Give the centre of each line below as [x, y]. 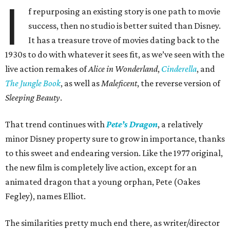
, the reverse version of [179, 83]
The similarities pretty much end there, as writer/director [112, 223]
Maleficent [119, 83]
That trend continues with [56, 124]
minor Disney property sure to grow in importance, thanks [115, 139]
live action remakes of [47, 69]
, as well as [81, 83]
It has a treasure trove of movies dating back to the [124, 40]
